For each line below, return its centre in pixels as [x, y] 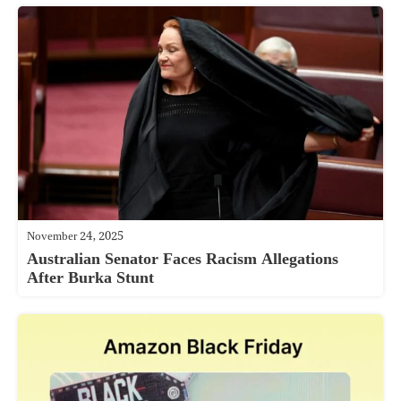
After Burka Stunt [90, 277]
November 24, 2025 [75, 236]
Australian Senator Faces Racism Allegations [183, 259]
